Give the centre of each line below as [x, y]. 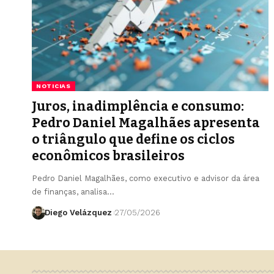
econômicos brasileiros [108, 156]
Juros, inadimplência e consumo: [138, 106]
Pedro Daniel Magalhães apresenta [146, 123]
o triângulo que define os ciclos [133, 139]
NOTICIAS [54, 86]
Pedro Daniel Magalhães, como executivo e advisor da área [146, 178]
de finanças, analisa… [73, 191]
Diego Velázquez [78, 212]
